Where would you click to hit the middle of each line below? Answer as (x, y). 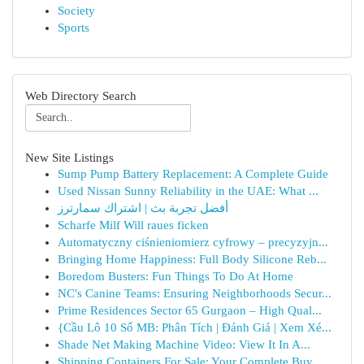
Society (76, 11)
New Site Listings (69, 157)
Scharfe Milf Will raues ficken (133, 225)
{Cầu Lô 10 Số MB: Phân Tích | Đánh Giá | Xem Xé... (195, 327)
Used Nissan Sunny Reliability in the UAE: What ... (188, 191)
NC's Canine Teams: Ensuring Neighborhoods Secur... (195, 293)
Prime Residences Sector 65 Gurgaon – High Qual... (190, 310)
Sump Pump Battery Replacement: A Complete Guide (193, 174)
